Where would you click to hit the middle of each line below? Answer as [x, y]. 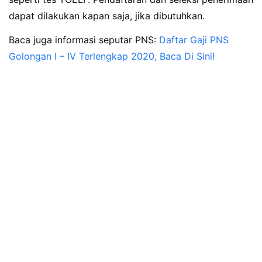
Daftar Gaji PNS [194, 39]
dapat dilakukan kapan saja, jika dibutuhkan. [107, 15]
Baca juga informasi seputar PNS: [84, 39]
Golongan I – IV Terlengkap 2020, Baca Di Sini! [112, 56]
